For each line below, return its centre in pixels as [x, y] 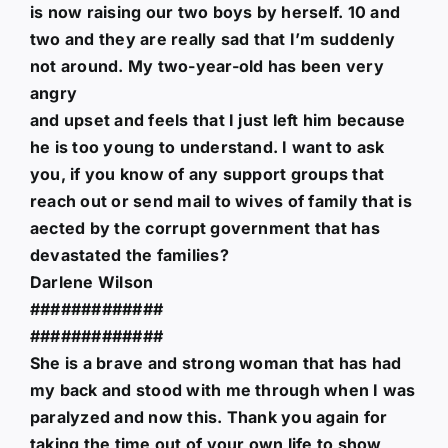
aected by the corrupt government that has [204, 227]
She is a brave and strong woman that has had [215, 362]
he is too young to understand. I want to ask [207, 146]
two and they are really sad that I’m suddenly [212, 38]
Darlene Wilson [91, 281]
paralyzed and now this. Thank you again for [208, 416]
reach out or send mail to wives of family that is [220, 200]
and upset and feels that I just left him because [217, 119]
